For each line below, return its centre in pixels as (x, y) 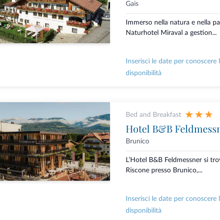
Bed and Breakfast (153, 115)
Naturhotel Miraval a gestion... (171, 33)
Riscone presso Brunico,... (164, 171)
